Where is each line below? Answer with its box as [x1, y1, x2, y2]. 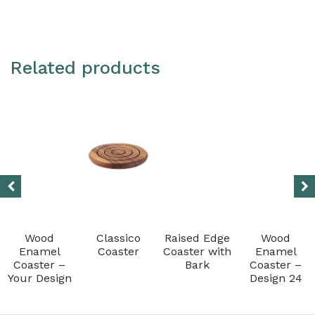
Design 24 [249, 271, 302, 285]
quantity [231, 24, 278, 40]
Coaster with [162, 245, 231, 259]
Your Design [7, 271, 72, 285]
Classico [96, 231, 141, 245]
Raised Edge [164, 231, 230, 245]
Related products [11, 58, 160, 79]
